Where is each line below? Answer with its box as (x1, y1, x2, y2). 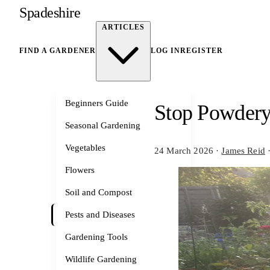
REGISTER (180, 46, 223, 55)
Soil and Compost (65, 187, 132, 197)
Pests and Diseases (65, 210, 135, 219)
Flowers (65, 165, 95, 175)
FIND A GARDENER (19, 46, 96, 55)
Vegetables (65, 143, 105, 152)
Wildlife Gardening (65, 254, 137, 264)
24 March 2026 (154, 146, 213, 156)
